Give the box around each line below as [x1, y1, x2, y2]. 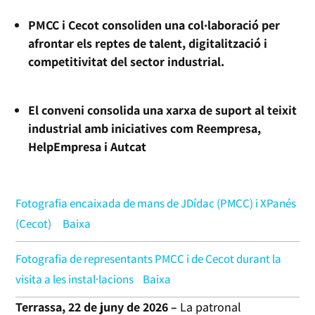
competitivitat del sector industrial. [28, 53, 225, 70]
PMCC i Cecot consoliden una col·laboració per [28, 16, 281, 33]
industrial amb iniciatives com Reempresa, [28, 120, 262, 136]
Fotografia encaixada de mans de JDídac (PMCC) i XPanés [15, 195, 297, 211]
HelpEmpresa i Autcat [28, 138, 147, 155]
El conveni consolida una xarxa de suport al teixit [28, 101, 297, 118]
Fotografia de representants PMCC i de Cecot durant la [15, 250, 282, 266]
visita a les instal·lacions [15, 271, 134, 287]
